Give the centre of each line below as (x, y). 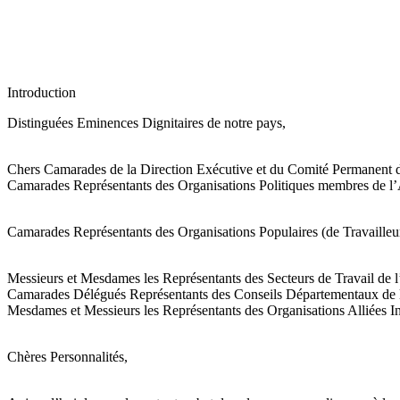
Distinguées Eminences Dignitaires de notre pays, (146, 122)
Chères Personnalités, (67, 356)
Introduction (42, 92)
